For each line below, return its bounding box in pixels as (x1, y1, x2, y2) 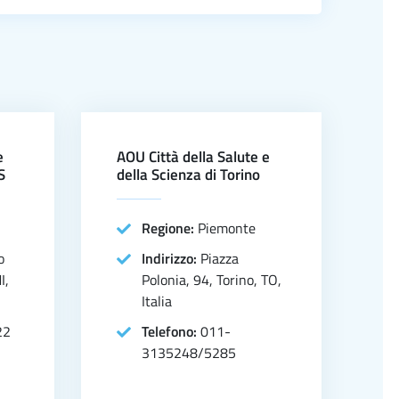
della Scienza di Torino (117, 163, 260, 186)
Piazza (200, 248, 239, 269)
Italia (142, 290, 172, 312)
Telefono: (142, 321, 200, 342)
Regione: (142, 217, 198, 239)
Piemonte (198, 217, 256, 239)
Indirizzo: (142, 248, 200, 269)
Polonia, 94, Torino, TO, (142, 269, 281, 290)
